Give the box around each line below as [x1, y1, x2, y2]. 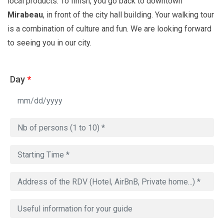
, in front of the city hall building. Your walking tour [43, 10, 214, 20]
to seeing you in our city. [7, 38, 91, 48]
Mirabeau [7, 10, 43, 20]
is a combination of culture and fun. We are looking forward [7, 24, 211, 34]
